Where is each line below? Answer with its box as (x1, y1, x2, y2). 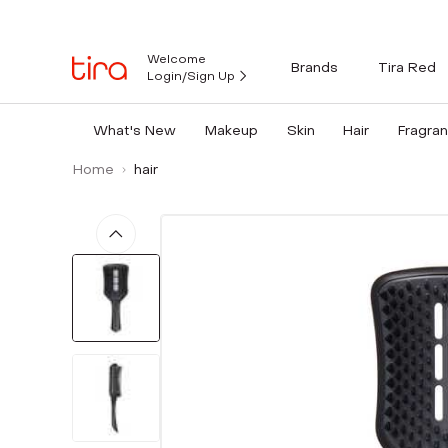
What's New (92, 121, 176, 140)
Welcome (147, 51, 206, 67)
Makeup (204, 121, 258, 140)
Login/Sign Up (147, 68, 235, 84)
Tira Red (378, 57, 436, 77)
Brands (291, 57, 338, 77)
